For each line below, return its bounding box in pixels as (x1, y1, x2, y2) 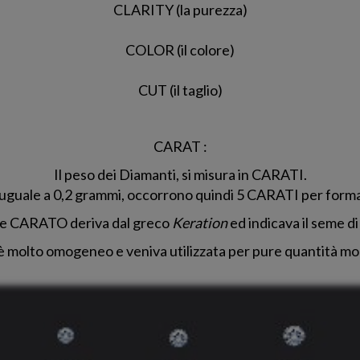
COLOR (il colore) (125, 40, 235, 59)
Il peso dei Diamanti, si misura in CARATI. (53, 165, 307, 183)
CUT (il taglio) (137, 80, 223, 99)
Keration (172, 213, 227, 231)
